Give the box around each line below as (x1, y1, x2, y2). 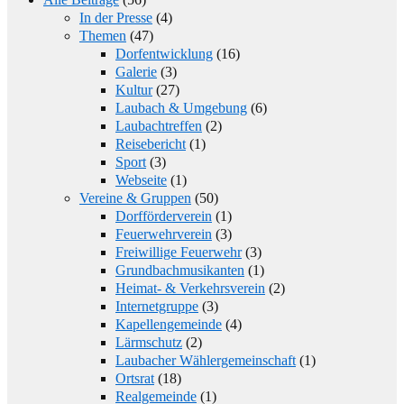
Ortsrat (115, 370, 154, 386)
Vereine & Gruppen (79, 189, 191, 206)
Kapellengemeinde (115, 316, 222, 332)
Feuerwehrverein (115, 225, 212, 242)
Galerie (115, 63, 157, 79)
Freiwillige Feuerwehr (115, 243, 242, 260)
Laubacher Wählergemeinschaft (115, 352, 296, 368)
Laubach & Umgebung (115, 99, 247, 115)
